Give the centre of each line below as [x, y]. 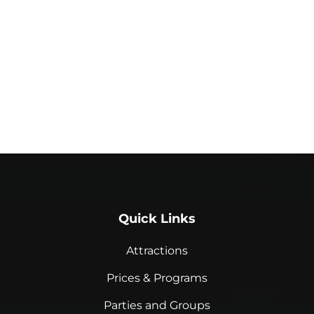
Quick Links [157, 219]
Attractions [157, 251]
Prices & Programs [157, 278]
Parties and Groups [157, 306]
